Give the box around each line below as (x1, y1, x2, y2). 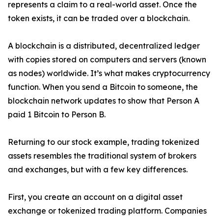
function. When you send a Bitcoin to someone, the (8, 82, 198, 92)
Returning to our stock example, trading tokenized (8, 137, 199, 147)
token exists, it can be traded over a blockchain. (8, 13, 190, 24)
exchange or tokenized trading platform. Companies (8, 206, 207, 216)
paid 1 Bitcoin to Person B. (8, 110, 106, 120)
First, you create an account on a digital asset (8, 192, 183, 202)
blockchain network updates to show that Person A (8, 96, 199, 106)
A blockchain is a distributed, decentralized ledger (8, 41, 200, 51)
